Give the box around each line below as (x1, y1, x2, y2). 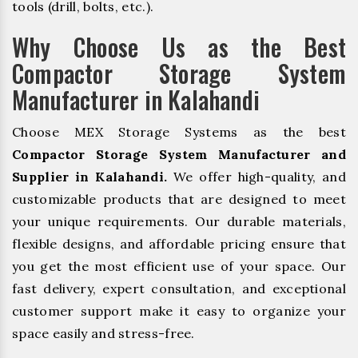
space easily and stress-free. (12, 324, 195, 341)
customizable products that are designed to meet (12, 190, 346, 207)
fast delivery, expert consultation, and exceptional (12, 280, 346, 296)
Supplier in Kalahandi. (12, 168, 168, 185)
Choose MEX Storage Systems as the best (12, 123, 346, 140)
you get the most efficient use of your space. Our (12, 257, 346, 274)
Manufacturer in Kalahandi (12, 81, 260, 117)
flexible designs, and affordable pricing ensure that (12, 235, 346, 252)
